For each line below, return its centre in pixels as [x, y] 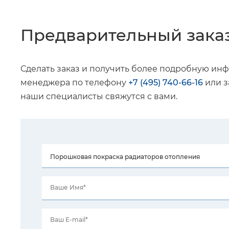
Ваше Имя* [68, 187]
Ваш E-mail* [69, 220]
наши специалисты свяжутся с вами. [99, 96]
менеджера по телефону [74, 83]
